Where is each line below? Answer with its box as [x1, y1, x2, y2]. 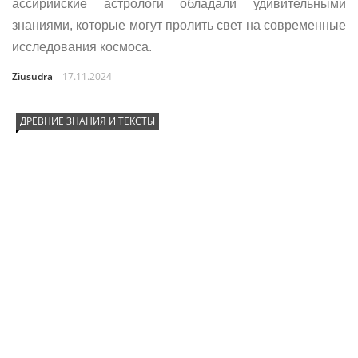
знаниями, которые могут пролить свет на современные [12, 18, 346, 32]
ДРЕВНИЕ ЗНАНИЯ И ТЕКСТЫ [20, 114, 155, 128]
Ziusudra [12, 70, 53, 83]
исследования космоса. [12, 40, 152, 54]
